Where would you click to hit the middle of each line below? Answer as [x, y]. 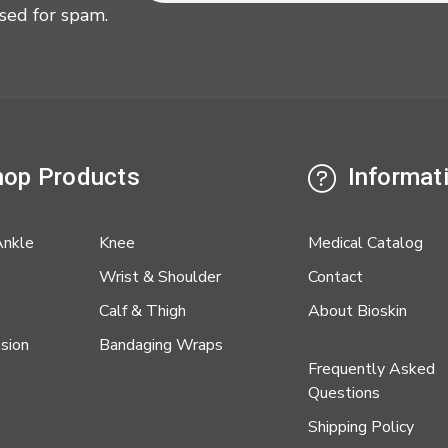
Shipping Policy [361, 427]
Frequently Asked [371, 369]
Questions [344, 393]
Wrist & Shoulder [159, 277]
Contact [335, 277]
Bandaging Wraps [160, 345]
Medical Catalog [365, 243]
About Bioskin [357, 311]
